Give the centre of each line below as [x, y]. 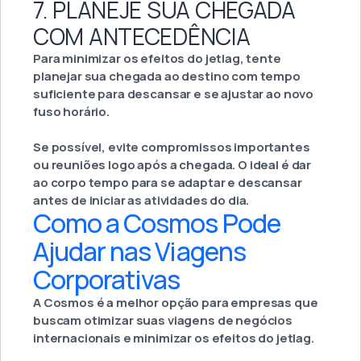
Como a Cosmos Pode [157, 224]
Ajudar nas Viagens [139, 252]
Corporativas [107, 280]
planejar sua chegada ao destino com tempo [167, 77]
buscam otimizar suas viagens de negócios [163, 321]
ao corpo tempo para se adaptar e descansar [168, 183]
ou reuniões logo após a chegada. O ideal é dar [172, 165]
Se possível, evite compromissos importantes [172, 147]
